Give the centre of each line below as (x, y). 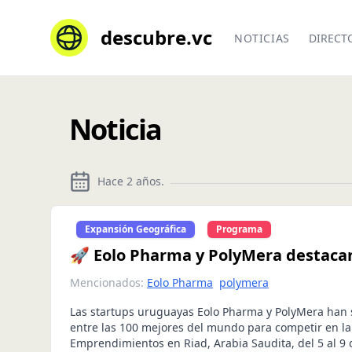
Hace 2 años (129, 181)
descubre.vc (156, 37)
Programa (239, 229)
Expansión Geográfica (136, 229)
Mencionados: (107, 282)
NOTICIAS (262, 38)
